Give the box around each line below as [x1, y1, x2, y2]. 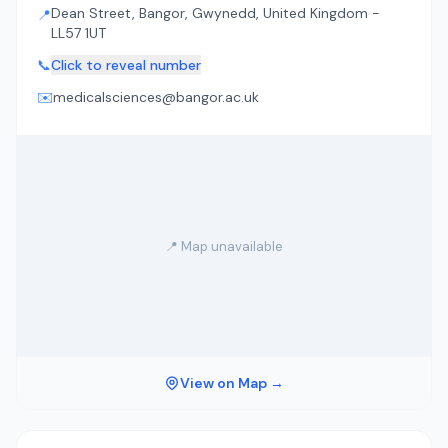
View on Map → [180, 374, 284, 392]
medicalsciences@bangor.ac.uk [53, 88, 259, 106]
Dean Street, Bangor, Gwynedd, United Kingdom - [51, 4, 380, 22]
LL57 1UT [51, 24, 106, 42]
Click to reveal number [51, 56, 201, 74]
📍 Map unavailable [165, 237, 283, 255]
